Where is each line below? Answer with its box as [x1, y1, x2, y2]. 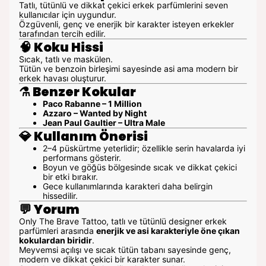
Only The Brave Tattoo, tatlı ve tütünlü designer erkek [19, 216, 227, 226]
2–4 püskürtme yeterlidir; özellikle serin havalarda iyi [43, 143, 245, 153]
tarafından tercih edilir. [19, 28, 106, 39]
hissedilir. [43, 191, 78, 201]
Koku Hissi [34, 39, 103, 56]
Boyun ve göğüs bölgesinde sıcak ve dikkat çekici [43, 162, 237, 172]
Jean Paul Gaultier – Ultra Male [43, 118, 165, 128]
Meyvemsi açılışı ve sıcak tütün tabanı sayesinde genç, [19, 245, 231, 255]
